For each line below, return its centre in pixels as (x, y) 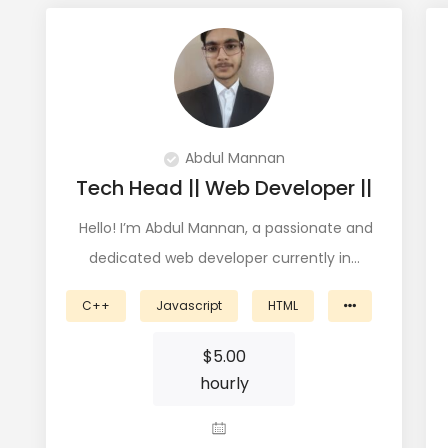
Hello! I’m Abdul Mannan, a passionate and (224, 228)
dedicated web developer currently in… (224, 258)
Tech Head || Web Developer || (224, 188)
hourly (224, 383)
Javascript (189, 305)
